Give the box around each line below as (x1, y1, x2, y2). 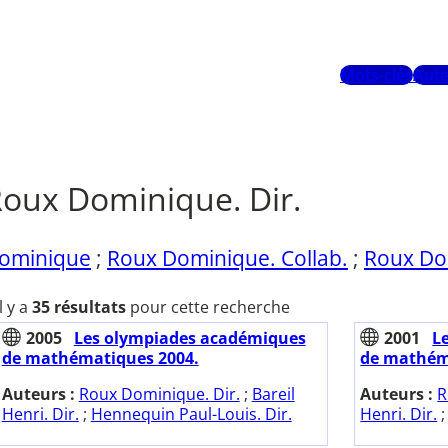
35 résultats (31, 296, 126, 319)
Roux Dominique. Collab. (107, 243, 348, 272)
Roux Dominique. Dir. (78, 383, 240, 406)
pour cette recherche (125, 296, 290, 319)
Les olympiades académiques (73, 327, 306, 350)
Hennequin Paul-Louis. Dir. (90, 403, 292, 426)
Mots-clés (340, 64, 413, 87)
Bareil (251, 383, 295, 406)
